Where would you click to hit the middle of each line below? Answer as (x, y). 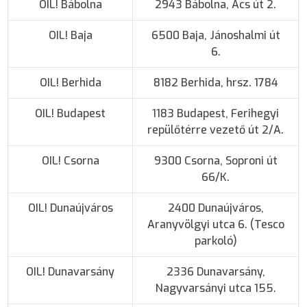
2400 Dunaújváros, (216, 208)
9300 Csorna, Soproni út (216, 160)
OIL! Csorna (70, 160)
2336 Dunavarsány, (216, 271)
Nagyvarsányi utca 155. (216, 288)
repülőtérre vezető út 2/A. (216, 130)
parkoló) (216, 241)
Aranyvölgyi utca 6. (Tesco (216, 224)
